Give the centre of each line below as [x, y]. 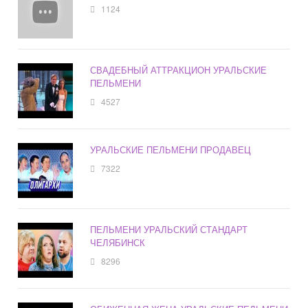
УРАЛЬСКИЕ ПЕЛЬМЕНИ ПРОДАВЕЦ [171, 150]
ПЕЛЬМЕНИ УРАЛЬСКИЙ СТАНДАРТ [169, 230]
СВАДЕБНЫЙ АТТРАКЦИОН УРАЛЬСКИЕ [179, 70]
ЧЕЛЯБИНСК [118, 243]
